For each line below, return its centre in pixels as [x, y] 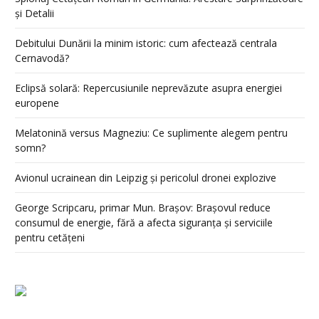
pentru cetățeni [50, 238]
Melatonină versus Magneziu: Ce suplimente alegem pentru [151, 133]
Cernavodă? [42, 58]
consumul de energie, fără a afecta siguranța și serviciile [144, 223]
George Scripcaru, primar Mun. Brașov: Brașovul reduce [143, 208]
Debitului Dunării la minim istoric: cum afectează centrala [146, 43]
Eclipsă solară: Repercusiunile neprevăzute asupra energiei [148, 88]
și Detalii [35, 14]
